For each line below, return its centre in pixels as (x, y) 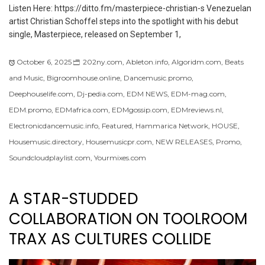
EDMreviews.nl (196, 109)
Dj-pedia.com (100, 93)
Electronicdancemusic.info (54, 125)
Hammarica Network (172, 125)
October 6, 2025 (44, 62)
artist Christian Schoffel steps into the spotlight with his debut (124, 21)
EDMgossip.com (140, 109)
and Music (26, 77)
